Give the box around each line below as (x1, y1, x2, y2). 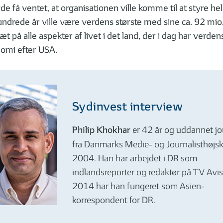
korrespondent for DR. (72, 195, 155, 206)
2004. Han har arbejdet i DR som (72, 153, 197, 164)
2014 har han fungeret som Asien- (72, 181, 205, 192)
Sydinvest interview (72, 100, 183, 115)
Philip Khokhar (72, 124, 130, 137)
